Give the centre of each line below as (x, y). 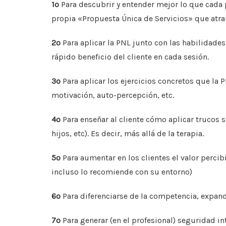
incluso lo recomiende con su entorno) (122, 172)
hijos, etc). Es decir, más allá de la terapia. (128, 134)
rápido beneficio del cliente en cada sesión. (130, 57)
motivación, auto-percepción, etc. (113, 95)
